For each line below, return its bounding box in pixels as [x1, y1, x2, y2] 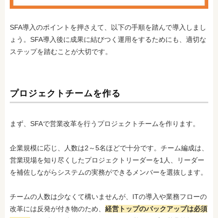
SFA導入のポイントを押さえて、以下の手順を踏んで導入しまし [10, 23, 206, 31]
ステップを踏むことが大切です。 [10, 47, 112, 55]
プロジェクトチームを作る [10, 88, 121, 98]
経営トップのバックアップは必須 [105, 204, 207, 213]
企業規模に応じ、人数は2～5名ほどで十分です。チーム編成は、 [10, 144, 208, 152]
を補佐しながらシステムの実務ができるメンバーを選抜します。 [10, 168, 207, 176]
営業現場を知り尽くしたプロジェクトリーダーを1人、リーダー [10, 156, 204, 164]
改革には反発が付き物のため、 [10, 204, 105, 213]
